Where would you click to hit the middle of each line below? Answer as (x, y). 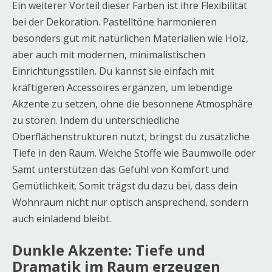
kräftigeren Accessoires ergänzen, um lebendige (122, 88)
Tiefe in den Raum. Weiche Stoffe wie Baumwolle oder (134, 153)
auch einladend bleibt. (62, 219)
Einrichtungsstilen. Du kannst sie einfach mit (113, 71)
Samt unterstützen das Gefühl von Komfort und (121, 170)
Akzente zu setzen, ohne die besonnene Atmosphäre (132, 104)
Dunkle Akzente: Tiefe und (109, 250)
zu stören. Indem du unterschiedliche (96, 121)
